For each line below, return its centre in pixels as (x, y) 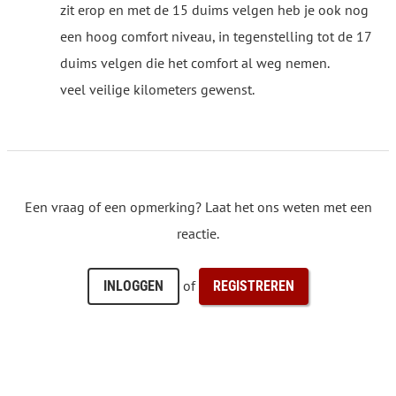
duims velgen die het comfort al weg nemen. (195, 62)
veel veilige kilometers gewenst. (157, 89)
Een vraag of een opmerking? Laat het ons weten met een (198, 206)
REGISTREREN (254, 286)
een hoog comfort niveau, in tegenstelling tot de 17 (216, 36)
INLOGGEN (133, 286)
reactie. (198, 233)
